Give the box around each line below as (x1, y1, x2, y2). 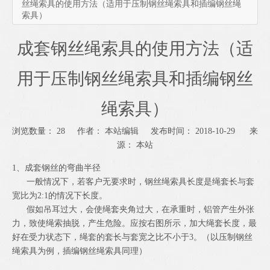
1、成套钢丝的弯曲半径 (12, 163, 101, 173)
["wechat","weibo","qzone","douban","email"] (12, 157, 171, 167)
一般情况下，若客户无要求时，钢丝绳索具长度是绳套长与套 (12, 177, 254, 187)
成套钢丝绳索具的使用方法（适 (17, 39, 253, 58)
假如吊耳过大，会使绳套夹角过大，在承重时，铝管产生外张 (12, 205, 254, 215)
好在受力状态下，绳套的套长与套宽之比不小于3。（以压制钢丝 (12, 233, 253, 242)
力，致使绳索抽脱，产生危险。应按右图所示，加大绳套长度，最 (12, 219, 257, 228)
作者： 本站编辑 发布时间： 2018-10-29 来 (65, 127, 258, 136)
